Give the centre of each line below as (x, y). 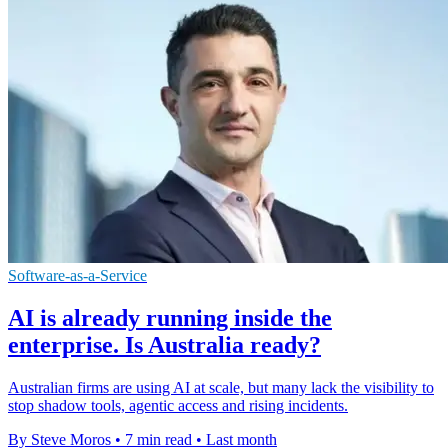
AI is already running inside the (170, 317)
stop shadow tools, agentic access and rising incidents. (178, 405)
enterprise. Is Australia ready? (164, 344)
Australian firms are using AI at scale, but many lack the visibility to (221, 387)
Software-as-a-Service (77, 276)
